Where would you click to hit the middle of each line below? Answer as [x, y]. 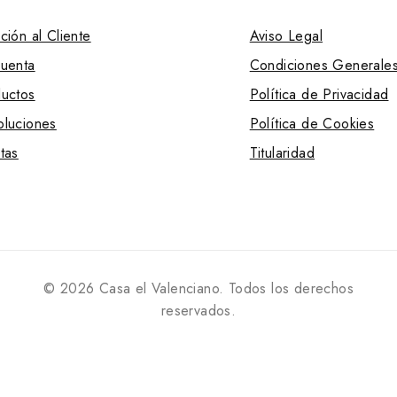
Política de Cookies [312, 124]
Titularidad [282, 153]
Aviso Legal [286, 36]
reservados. [198, 311]
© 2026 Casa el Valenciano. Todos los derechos [198, 289]
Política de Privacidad [319, 95]
